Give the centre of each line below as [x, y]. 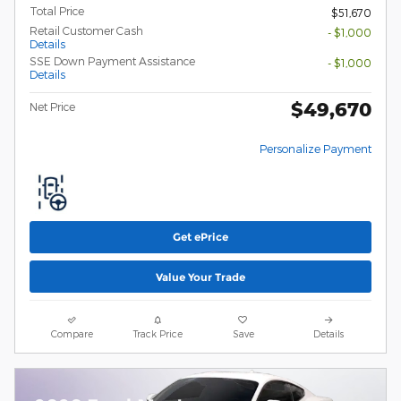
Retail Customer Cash [86, 30]
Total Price [57, 10]
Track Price [158, 334]
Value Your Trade [200, 277]
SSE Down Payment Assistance [112, 60]
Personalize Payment [316, 148]
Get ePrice [200, 237]
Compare [73, 334]
